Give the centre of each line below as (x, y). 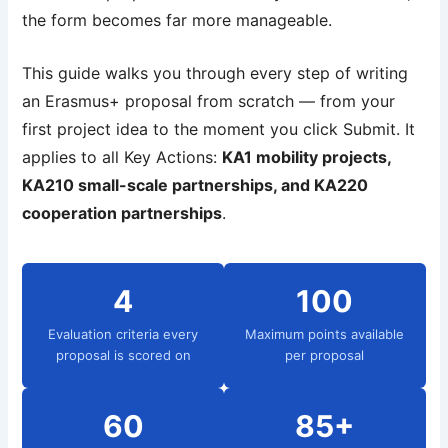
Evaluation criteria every (123, 334)
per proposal (325, 355)
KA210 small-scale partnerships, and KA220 (195, 185)
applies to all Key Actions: (122, 157)
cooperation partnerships (122, 213)
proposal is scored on (123, 355)
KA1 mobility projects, (307, 157)
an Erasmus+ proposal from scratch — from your (209, 101)
